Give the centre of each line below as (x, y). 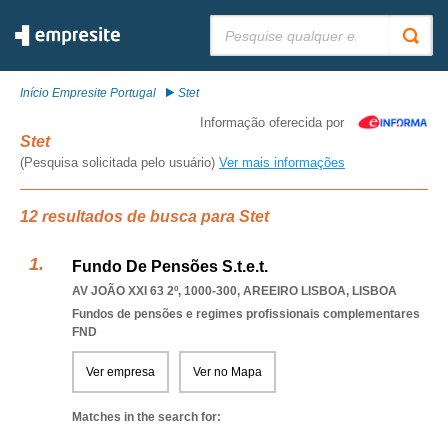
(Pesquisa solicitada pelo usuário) (119, 162)
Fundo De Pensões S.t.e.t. (170, 266)
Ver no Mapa (227, 372)
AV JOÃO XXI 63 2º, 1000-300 (154, 291)
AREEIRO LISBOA (294, 291)
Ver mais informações (282, 162)
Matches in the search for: (146, 417)
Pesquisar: (239, 22)
